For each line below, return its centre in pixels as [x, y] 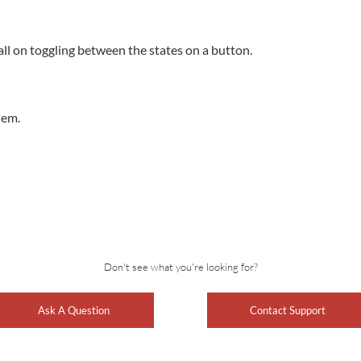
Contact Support [287, 310]
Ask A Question [74, 310]
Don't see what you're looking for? [180, 267]
